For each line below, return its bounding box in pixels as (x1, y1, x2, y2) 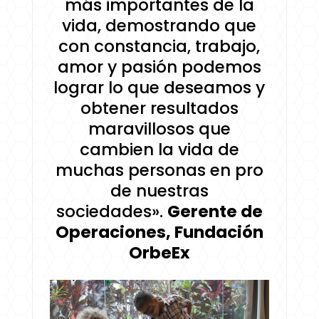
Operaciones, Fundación (55, 221, 263, 244)
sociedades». (56, 200, 163, 224)
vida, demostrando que (62, 14, 257, 38)
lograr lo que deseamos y (53, 76, 266, 100)
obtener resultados (80, 97, 239, 120)
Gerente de (167, 200, 263, 224)
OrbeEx (128, 241, 190, 265)
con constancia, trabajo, (58, 35, 261, 58)
